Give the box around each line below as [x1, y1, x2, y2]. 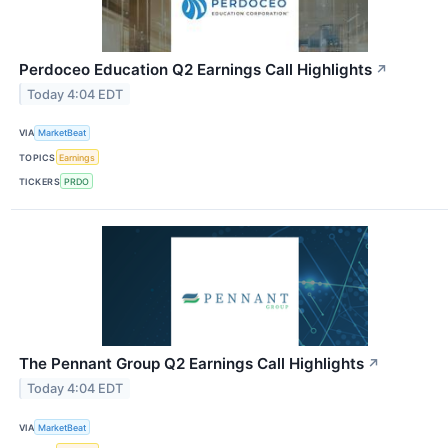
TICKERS [19, 175, 61, 187]
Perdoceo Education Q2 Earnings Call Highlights [19, 59, 372, 79]
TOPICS [19, 151, 56, 163]
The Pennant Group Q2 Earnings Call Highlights [19, 354, 364, 374]
